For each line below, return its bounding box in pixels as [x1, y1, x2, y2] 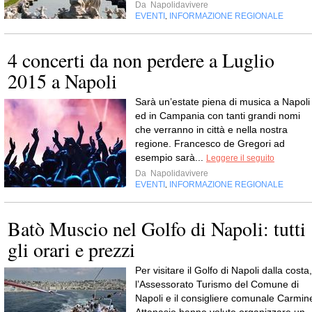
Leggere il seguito [206, 153, 274, 163]
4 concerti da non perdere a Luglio [8, 46, 274, 73]
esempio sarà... [135, 151, 206, 163]
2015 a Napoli [8, 67, 117, 94]
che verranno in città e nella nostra [135, 123, 288, 135]
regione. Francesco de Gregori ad [135, 137, 285, 149]
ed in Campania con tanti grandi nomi [135, 109, 300, 121]
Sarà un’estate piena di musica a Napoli [135, 95, 310, 107]
